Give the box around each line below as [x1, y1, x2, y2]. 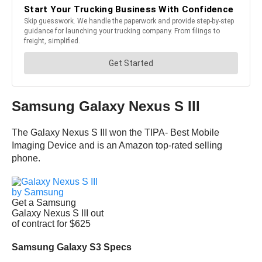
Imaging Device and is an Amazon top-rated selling [12, 140, 222, 151]
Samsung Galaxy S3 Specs [12, 242, 132, 253]
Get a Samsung [12, 198, 76, 208]
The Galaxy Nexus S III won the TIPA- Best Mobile [12, 127, 219, 138]
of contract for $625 [12, 219, 91, 229]
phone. [12, 153, 40, 164]
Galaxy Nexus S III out [12, 208, 104, 219]
